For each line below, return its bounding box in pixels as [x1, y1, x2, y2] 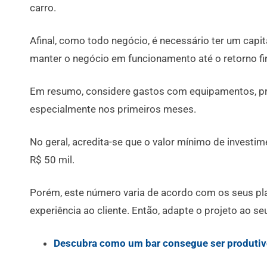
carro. [30, 1, 56, 14]
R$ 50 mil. [30, 153, 77, 166]
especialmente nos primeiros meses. [30, 103, 198, 115]
